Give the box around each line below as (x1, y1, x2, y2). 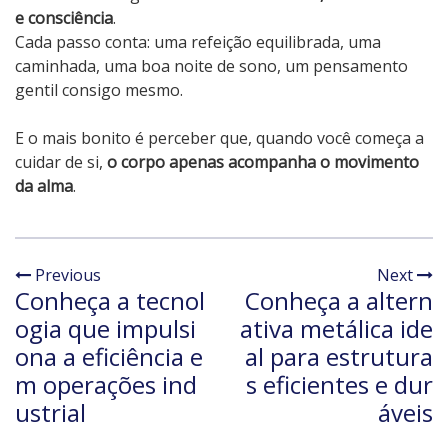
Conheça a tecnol (15, 284, 205, 318)
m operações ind (15, 368, 197, 402)
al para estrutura (245, 340, 433, 374)
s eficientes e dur (246, 368, 433, 402)
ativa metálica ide (240, 312, 433, 346)
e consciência (15, 7, 113, 30)
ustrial (15, 396, 86, 430)
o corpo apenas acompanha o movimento (107, 151, 419, 174)
